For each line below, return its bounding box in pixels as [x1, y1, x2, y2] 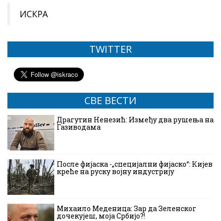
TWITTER [89, 42, 132, 56]
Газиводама [57, 122, 101, 132]
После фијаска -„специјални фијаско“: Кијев [57, 159, 213, 169]
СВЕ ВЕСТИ [84, 94, 137, 108]
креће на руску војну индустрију [57, 167, 174, 177]
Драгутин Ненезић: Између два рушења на [57, 115, 214, 125]
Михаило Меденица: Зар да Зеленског [57, 204, 196, 214]
